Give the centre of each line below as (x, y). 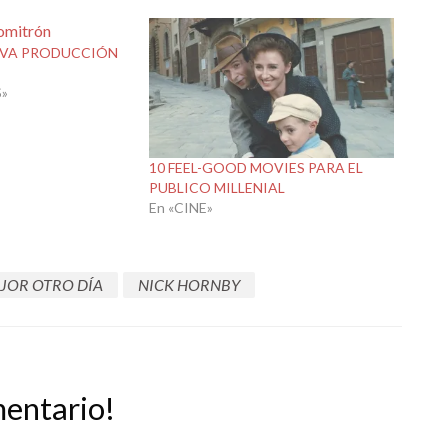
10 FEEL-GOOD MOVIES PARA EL (256, 168)
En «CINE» (181, 208)
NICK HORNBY (189, 284)
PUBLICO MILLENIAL (217, 188)
